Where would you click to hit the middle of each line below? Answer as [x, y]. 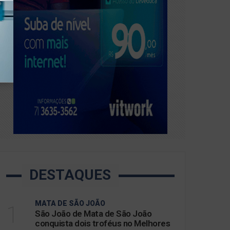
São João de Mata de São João [93, 214]
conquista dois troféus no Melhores [102, 223]
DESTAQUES [70, 175]
